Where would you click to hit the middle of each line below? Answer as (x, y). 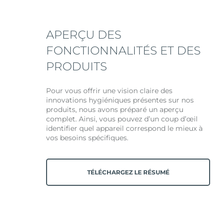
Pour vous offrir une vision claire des (110, 90)
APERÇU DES (84, 34)
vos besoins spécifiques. (87, 138)
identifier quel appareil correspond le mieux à (125, 128)
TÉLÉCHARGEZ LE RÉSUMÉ (128, 172)
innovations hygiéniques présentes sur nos (120, 100)
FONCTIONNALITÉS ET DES (124, 50)
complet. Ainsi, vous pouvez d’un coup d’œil (122, 119)
